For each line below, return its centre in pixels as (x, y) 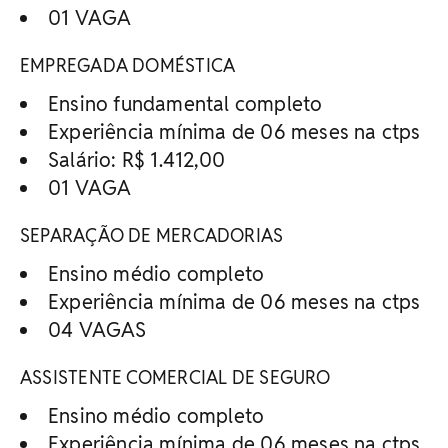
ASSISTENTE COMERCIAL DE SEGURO (175, 377)
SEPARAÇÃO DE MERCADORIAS (152, 235)
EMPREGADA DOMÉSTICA (128, 65)
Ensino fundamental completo (185, 103)
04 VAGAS (97, 329)
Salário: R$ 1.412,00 (136, 159)
